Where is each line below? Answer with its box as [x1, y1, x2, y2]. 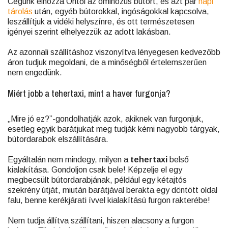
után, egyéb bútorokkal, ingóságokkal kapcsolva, [33, 7, 209, 16]
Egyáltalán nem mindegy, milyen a [8, 155, 130, 164]
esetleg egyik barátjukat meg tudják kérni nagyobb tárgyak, [8, 125, 220, 133]
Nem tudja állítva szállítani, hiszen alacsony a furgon [8, 216, 194, 225]
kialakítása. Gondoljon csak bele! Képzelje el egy [8, 165, 182, 174]
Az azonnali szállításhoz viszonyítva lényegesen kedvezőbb [8, 48, 220, 56]
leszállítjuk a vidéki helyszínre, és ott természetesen [8, 17, 194, 26]
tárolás [8, 7, 33, 16]
